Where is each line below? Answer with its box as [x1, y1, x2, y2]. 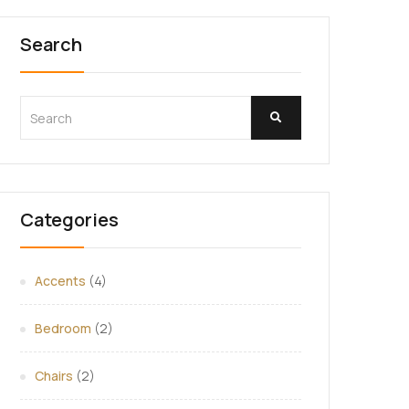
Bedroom [35, 320, 91, 337]
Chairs [35, 367, 73, 384]
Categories [20, 207, 119, 232]
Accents [35, 272, 86, 289]
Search [20, 32, 82, 57]
